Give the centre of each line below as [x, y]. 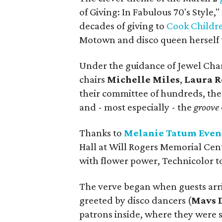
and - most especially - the [137, 107]
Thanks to [102, 133]
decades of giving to [123, 26]
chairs [93, 79]
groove [207, 107]
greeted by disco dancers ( [136, 200]
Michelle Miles [144, 79]
